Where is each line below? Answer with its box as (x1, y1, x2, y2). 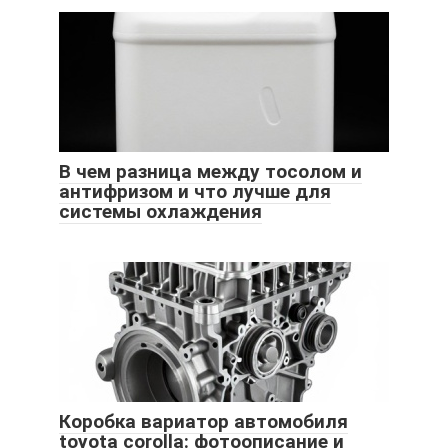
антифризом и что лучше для (59, 180, 331, 204)
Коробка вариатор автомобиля (59, 410, 348, 434)
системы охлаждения (59, 200, 262, 224)
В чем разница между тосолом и (59, 160, 362, 184)
